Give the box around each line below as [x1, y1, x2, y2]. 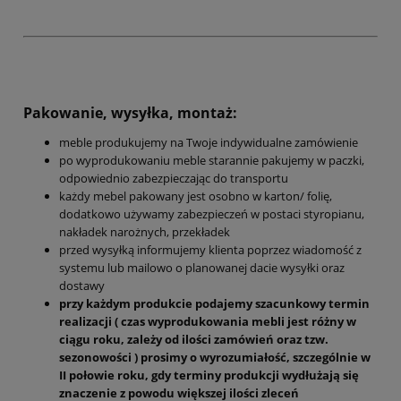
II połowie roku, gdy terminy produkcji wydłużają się [59, 366, 359, 383]
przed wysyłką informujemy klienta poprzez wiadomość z [59, 241, 362, 258]
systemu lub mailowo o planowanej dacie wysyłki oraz [59, 259, 345, 276]
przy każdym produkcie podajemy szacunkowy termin [59, 294, 370, 311]
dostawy [59, 277, 105, 294]
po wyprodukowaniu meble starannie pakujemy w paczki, [59, 151, 364, 168]
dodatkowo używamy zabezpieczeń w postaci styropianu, [59, 205, 364, 222]
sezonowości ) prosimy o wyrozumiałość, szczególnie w [59, 348, 371, 365]
